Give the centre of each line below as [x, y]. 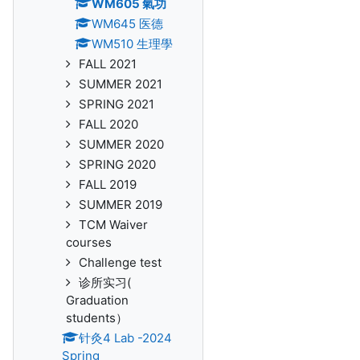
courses [89, 242]
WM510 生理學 [132, 44]
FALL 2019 [108, 184]
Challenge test [120, 262]
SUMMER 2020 [121, 144]
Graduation [97, 300]
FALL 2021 [108, 64]
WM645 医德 [127, 24]
